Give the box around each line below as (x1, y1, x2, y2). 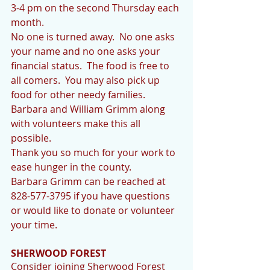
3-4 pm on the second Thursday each (11, 1, 181, 14)
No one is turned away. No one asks (11, 30, 177, 43)
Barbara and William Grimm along (11, 102, 168, 116)
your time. (11, 218, 57, 231)
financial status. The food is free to (11, 59, 172, 72)
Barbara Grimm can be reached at (11, 175, 168, 188)
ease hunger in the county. (11, 160, 131, 174)
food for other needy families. (11, 88, 145, 101)
